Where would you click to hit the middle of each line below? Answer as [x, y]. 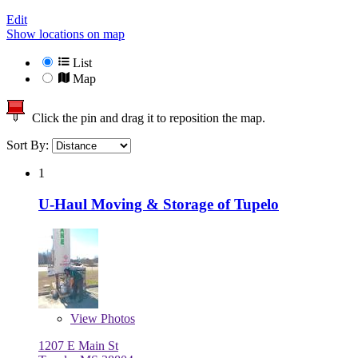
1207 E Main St [78, 345]
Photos [116, 318]
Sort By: [29, 145]
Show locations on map [66, 34]
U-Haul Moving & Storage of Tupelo [159, 204]
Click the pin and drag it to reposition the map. [145, 118]
